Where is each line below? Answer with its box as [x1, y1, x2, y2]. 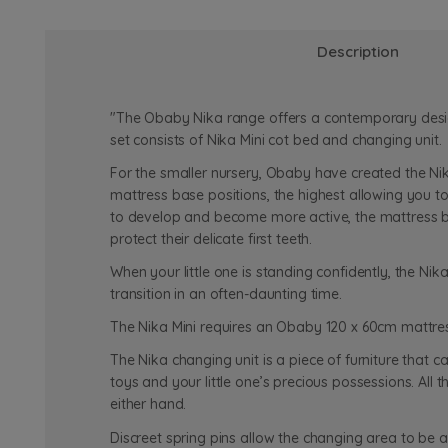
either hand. [110, 395, 187, 414]
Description [316, 41, 399, 61]
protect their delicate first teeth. [110, 229, 313, 248]
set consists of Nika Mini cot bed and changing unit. [110, 130, 442, 149]
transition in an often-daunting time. [110, 284, 342, 303]
